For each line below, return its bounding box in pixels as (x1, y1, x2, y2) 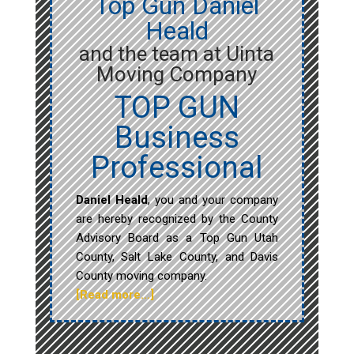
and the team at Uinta (79, 42, 275, 66)
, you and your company (147, 193, 279, 208)
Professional (91, 150, 263, 186)
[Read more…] (75, 288, 154, 303)
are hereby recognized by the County (75, 212, 279, 227)
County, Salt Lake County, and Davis (75, 250, 279, 265)
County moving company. (75, 269, 207, 284)
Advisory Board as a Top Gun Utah (75, 231, 279, 246)
